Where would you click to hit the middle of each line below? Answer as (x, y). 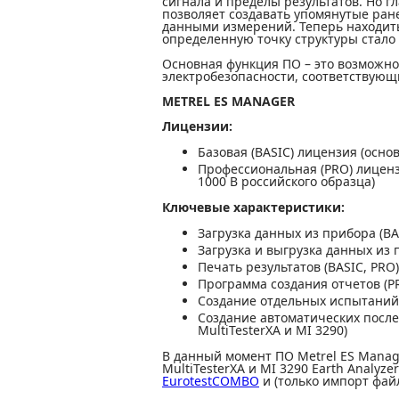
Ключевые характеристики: (253, 207)
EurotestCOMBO (211, 381)
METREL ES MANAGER (228, 101)
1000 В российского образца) (286, 181)
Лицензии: (197, 126)
